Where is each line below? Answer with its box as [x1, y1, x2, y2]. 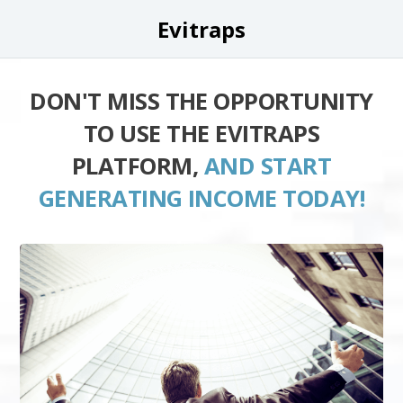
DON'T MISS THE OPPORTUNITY [30, 85, 373, 117]
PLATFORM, [71, 150, 204, 182]
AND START [203, 150, 332, 182]
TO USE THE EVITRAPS [83, 118, 320, 149]
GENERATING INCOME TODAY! [38, 183, 365, 214]
